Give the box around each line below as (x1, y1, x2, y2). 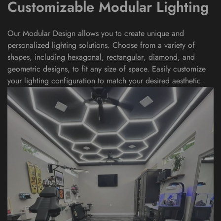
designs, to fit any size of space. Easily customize (40, 63, 206, 74)
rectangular (107, 51, 144, 63)
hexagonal (68, 51, 102, 63)
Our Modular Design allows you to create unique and (7, 27, 184, 39)
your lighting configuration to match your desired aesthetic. (7, 74, 203, 86)
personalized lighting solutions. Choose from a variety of (7, 39, 195, 51)
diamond (148, 51, 178, 63)
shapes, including (7, 51, 68, 63)
